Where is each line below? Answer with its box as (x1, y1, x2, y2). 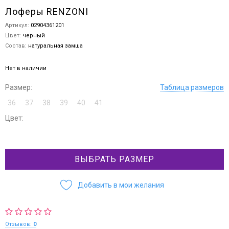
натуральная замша (28, 42, 83, 49)
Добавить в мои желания (77, 181, 164, 189)
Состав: (5, 42, 28, 49)
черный (22, 32, 45, 39)
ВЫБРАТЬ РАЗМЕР (75, 154, 154, 164)
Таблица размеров (160, 83, 224, 91)
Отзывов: (5, 221, 33, 227)
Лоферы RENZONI (5, 6, 88, 17)
